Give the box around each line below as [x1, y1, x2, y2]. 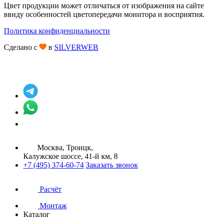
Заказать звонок [86, 160, 138, 169]
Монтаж [40, 201, 67, 210]
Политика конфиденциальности [4, 26, 110, 35]
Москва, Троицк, [37, 143, 93, 152]
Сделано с [4, 43, 39, 51]
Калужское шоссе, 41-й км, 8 [23, 152, 118, 160]
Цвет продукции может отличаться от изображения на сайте [4, 1, 204, 10]
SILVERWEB [54, 43, 98, 51]
